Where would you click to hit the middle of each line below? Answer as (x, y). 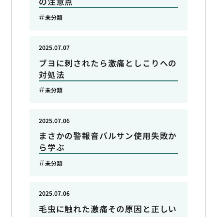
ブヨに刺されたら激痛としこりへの (108, 63)
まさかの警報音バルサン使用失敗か (108, 136)
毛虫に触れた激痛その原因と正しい (108, 209)
